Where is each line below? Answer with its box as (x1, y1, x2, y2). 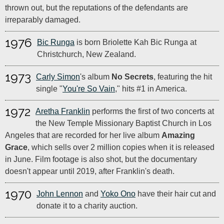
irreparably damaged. (5, 15, 80, 24)
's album (80, 72, 111, 81)
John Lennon (36, 189, 83, 198)
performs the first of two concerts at (90, 107, 214, 115)
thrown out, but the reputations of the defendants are (5, 3, 188, 12)
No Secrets (111, 72, 153, 81)
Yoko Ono (100, 189, 135, 198)
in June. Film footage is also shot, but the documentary (5, 155, 197, 163)
